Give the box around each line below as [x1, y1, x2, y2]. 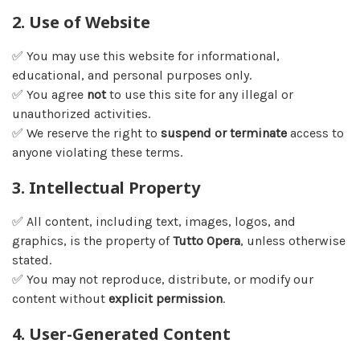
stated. [12, 252, 51, 268]
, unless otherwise [240, 233, 346, 248]
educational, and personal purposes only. [12, 67, 252, 83]
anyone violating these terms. [12, 145, 182, 160]
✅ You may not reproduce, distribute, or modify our [12, 272, 313, 287]
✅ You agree [12, 87, 87, 102]
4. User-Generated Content [12, 323, 231, 345]
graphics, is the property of [12, 233, 173, 248]
